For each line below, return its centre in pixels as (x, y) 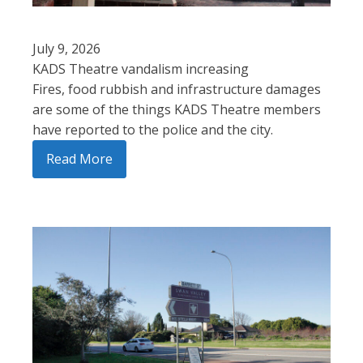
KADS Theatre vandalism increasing (141, 68)
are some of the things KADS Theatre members (177, 109)
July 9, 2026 (66, 48)
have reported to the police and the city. (153, 129)
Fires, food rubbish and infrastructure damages (177, 89)
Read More (79, 158)
